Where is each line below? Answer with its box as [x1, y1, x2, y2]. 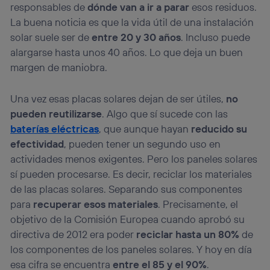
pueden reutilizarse [10, 107, 102, 120]
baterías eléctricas [10, 122, 99, 135]
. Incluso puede [181, 30, 251, 43]
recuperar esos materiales [33, 197, 159, 210]
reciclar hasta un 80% [136, 227, 240, 240]
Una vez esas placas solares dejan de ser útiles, [10, 92, 227, 105]
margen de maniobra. [10, 60, 108, 74]
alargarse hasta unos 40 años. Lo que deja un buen [10, 45, 243, 58]
